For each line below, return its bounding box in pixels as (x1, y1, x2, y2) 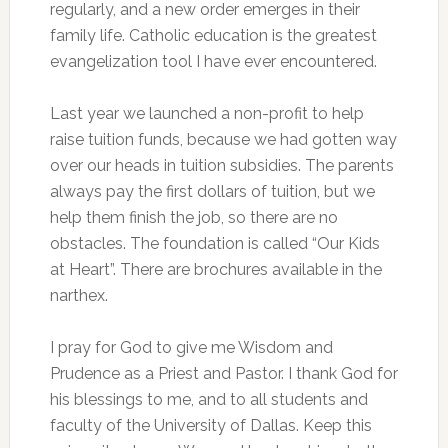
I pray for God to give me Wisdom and (49, 338, 333, 357)
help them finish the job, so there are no (49, 208, 338, 227)
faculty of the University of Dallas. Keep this (49, 416, 372, 435)
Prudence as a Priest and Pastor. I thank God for (49, 364, 398, 383)
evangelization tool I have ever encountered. (49, 52, 377, 71)
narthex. (49, 286, 108, 305)
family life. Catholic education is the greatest (49, 26, 377, 45)
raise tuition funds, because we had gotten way (49, 130, 397, 149)
